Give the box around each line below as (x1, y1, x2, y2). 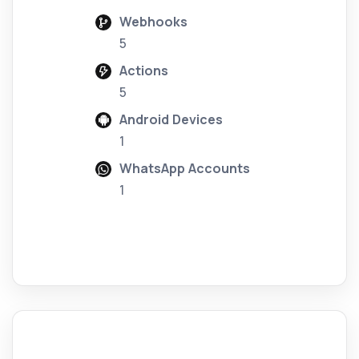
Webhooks (119, 13, 188, 31)
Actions (119, 62, 168, 80)
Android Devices (119, 111, 223, 129)
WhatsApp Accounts (119, 159, 250, 178)
